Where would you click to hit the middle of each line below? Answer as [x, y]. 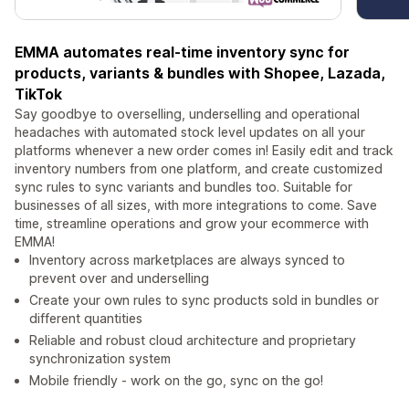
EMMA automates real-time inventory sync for [182, 52]
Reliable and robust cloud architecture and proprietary [193, 341]
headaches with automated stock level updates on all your [190, 132]
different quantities [86, 319]
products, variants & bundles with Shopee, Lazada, [200, 73]
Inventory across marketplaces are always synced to [187, 260]
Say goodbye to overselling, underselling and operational [187, 114]
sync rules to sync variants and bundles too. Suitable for [184, 187]
